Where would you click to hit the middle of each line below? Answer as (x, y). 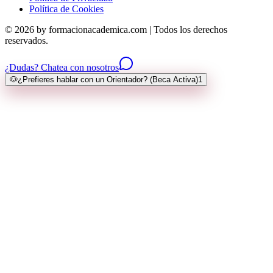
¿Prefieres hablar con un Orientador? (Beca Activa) (108, 79)
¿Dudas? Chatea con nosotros (62, 67)
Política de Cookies (66, 9)
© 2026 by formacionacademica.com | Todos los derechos (116, 29)
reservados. (27, 40)
